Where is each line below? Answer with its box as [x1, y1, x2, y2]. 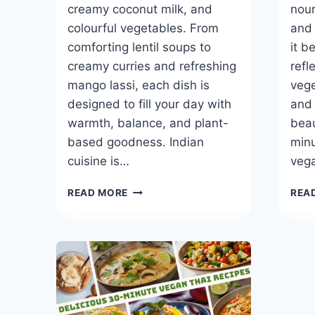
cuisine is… [67, 153, 129, 168]
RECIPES [127, 257, 171, 269]
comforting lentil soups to [67, 39, 211, 54]
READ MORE [67, 186, 129, 198]
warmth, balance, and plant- [67, 115, 229, 130]
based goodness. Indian [67, 134, 204, 149]
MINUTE [127, 212, 168, 224]
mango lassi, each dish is [67, 77, 210, 92]
